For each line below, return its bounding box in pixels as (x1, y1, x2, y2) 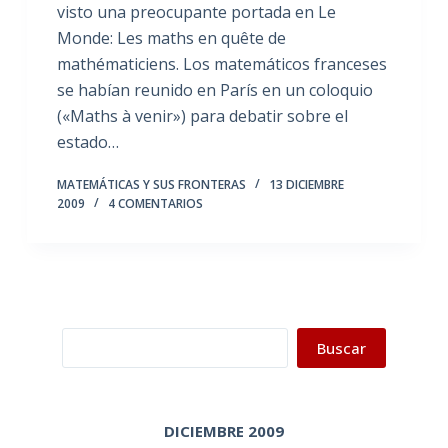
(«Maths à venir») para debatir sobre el (56, 105, 348, 127)
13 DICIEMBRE (268, 176, 344, 193)
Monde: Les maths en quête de (56, 27, 286, 49)
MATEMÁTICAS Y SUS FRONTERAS (56, 176, 246, 193)
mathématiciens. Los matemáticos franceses (56, 53, 387, 75)
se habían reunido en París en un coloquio (56, 79, 373, 101)
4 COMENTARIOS (107, 195, 203, 212)
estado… (56, 131, 119, 153)
